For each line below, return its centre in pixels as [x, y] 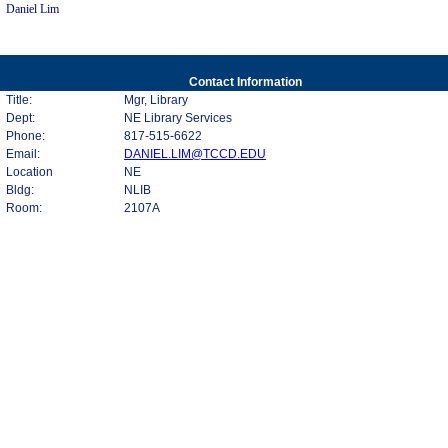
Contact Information [245, 82]
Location [29, 172]
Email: [23, 154]
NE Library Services [178, 118]
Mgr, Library [156, 100]
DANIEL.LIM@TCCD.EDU [195, 154]
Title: [19, 100]
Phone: [25, 136]
